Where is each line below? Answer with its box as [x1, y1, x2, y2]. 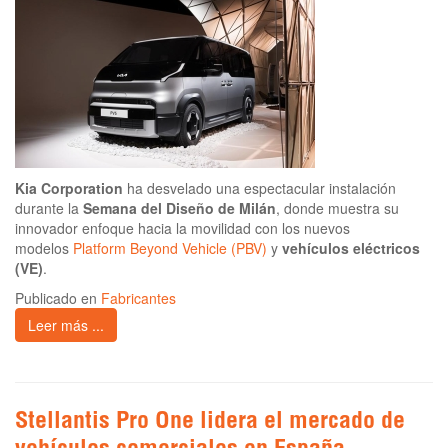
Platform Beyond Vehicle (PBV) [73, 238, 267, 259]
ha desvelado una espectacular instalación [123, 178, 396, 199]
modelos [15, 238, 73, 259]
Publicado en [15, 288, 101, 309]
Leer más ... [28, 315, 104, 336]
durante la [15, 198, 83, 219]
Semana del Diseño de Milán [83, 198, 276, 219]
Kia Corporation [15, 178, 123, 199]
